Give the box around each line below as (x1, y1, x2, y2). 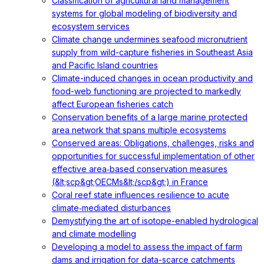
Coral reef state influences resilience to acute (52, 190, 229, 200)
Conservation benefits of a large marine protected (52, 112, 247, 122)
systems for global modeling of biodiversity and (52, 8, 237, 18)
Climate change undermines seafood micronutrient (52, 34, 247, 44)
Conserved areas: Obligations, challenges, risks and (52, 138, 254, 148)
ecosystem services (52, 21, 130, 31)
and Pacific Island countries (52, 60, 158, 70)
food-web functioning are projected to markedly (52, 86, 241, 96)
